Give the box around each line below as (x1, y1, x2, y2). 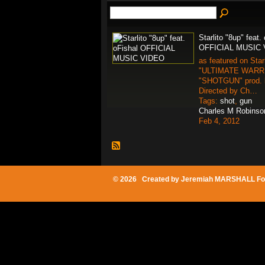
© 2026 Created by (113, 175, 181, 183)
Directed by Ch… (199, 86, 257, 95)
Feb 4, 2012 (199, 117, 240, 125)
